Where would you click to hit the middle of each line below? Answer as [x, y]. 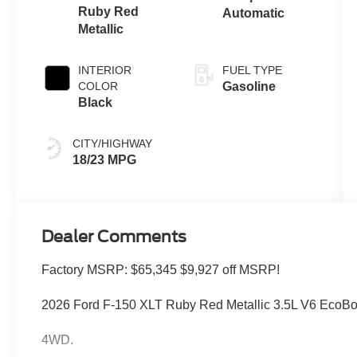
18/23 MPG [105, 159]
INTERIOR [105, 70]
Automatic [253, 13]
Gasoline [249, 86]
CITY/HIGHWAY [113, 143]
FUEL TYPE [252, 70]
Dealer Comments [114, 236]
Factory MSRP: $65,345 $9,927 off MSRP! [161, 269]
